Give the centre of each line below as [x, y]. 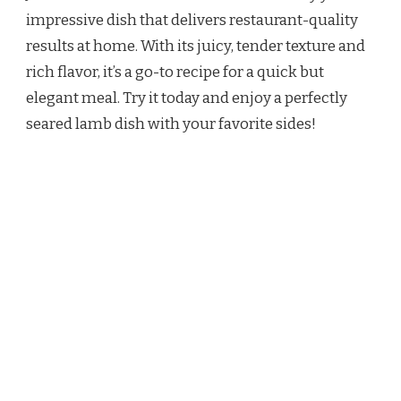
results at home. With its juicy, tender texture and [196, 46]
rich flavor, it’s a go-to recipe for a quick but [175, 72]
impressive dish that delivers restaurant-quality [192, 20]
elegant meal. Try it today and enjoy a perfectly [187, 98]
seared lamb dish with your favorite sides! [171, 124]
